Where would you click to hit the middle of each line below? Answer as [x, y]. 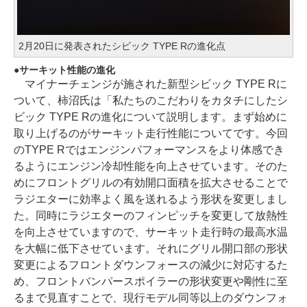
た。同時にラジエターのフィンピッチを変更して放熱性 [151, 215]
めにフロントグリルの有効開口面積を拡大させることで [151, 182]
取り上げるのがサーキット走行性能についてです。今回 [151, 133]
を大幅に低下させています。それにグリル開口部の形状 [151, 248]
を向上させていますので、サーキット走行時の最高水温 [151, 232]
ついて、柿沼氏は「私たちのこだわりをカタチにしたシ [151, 100]
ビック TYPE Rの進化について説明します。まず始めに [150, 116]
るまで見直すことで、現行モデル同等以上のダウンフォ [151, 297]
